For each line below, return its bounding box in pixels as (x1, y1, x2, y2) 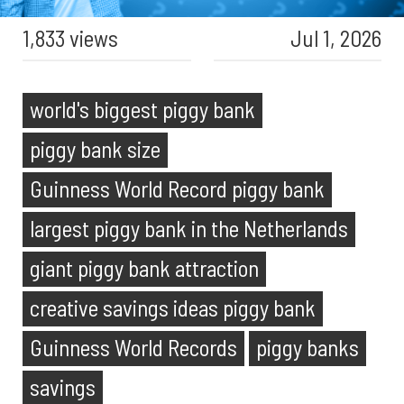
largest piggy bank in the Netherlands (30, 215, 348, 242)
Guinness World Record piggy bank (30, 175, 325, 202)
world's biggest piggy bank (30, 96, 255, 123)
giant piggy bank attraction (30, 254, 259, 281)
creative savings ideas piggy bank (30, 294, 316, 321)
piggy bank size (30, 135, 161, 162)
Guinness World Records (30, 334, 237, 361)
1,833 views (23, 24, 118, 51)
